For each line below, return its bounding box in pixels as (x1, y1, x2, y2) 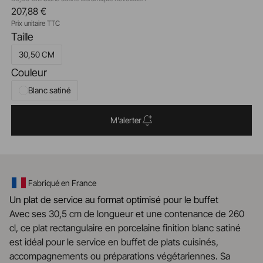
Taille (11, 31, 33, 43)
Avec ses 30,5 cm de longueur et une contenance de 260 (9, 208, 244, 220)
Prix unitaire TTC (11, 19, 60, 28)
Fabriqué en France (28, 177, 96, 188)
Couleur (11, 66, 47, 79)
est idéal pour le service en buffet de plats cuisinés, (9, 236, 218, 248)
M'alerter (110, 115, 141, 125)
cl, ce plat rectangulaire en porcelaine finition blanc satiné (9, 222, 241, 234)
